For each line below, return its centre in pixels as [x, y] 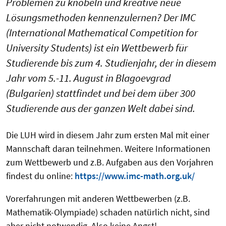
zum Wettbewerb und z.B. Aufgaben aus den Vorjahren [110, 162]
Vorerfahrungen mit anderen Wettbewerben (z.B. [98, 199]
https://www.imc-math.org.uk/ [135, 176]
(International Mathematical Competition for [102, 33]
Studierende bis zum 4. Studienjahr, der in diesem [111, 63]
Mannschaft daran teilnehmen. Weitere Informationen [108, 149]
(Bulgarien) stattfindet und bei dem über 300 [101, 93]
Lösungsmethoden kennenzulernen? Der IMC [101, 18]
